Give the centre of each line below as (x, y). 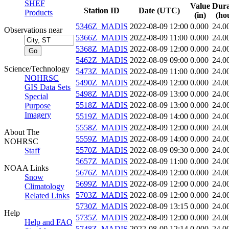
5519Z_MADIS (102, 117)
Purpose (38, 106)
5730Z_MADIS (102, 207)
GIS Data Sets (48, 87)
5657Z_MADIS (102, 162)
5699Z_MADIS (102, 184)
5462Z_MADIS (102, 60)
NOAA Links (26, 168)
